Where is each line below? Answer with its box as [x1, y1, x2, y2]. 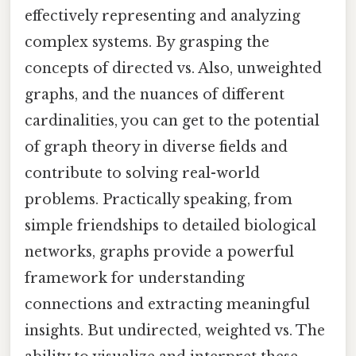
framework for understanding [25, 269, 245, 288]
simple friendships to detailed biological [25, 217, 316, 235]
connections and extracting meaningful [25, 296, 310, 314]
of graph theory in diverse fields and [25, 138, 288, 157]
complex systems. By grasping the [25, 33, 269, 52]
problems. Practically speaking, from [25, 191, 292, 209]
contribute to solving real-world [25, 164, 260, 183]
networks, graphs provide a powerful [25, 243, 294, 261]
